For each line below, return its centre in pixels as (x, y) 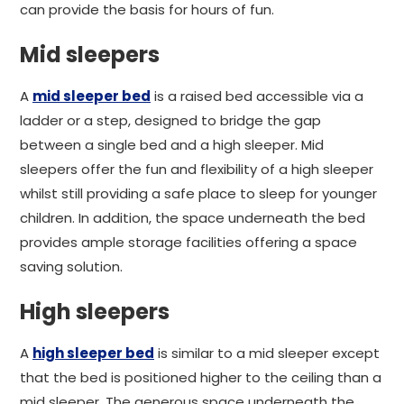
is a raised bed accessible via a (257, 96)
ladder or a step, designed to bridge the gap (170, 120)
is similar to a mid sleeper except (267, 353)
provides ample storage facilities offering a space (188, 242)
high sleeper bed (93, 353)
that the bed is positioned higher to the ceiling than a (201, 377)
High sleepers (95, 312)
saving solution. (71, 266)
